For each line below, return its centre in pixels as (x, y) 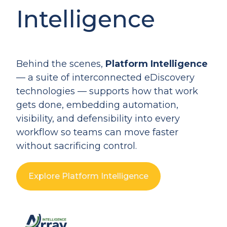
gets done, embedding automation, (97, 105)
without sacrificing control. (78, 146)
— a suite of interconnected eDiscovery (105, 78)
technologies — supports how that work (107, 91)
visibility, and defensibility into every (98, 119)
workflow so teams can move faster (97, 133)
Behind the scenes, (61, 64)
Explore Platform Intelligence (88, 176)
